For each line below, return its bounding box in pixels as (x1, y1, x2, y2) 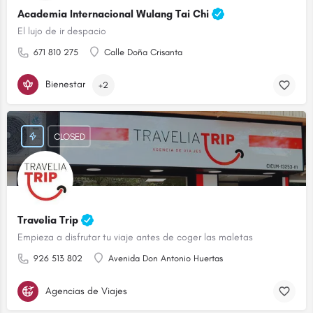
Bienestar (45, 78, 85, 90)
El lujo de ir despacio (17, 25, 106, 37)
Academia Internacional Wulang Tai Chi (17, 8, 212, 21)
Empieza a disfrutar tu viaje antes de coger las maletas (17, 231, 253, 243)
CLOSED (53, 131, 85, 142)
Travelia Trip (17, 214, 81, 227)
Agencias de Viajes (45, 284, 127, 297)
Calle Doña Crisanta (104, 47, 182, 57)
